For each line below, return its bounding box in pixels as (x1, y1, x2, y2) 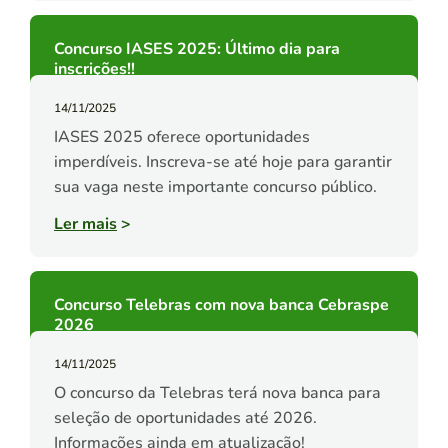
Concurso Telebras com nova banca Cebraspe (54, 294, 389, 317)
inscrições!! (54, 58, 135, 81)
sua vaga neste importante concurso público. (54, 176, 377, 199)
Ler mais (54, 213, 117, 236)
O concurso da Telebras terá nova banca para (54, 382, 381, 405)
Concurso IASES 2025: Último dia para (54, 38, 340, 61)
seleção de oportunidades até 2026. (54, 407, 317, 430)
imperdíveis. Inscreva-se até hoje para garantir (54, 151, 392, 174)
